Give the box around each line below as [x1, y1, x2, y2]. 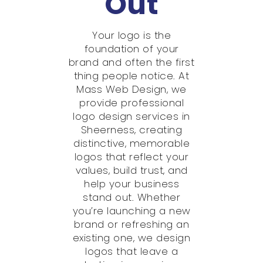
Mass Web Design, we [76, 82, 187, 97]
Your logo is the [92, 28, 171, 43]
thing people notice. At [73, 69, 190, 83]
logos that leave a [85, 244, 178, 259]
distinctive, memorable [73, 136, 190, 151]
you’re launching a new [72, 204, 191, 218]
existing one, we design [72, 231, 191, 245]
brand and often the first [68, 55, 195, 70]
